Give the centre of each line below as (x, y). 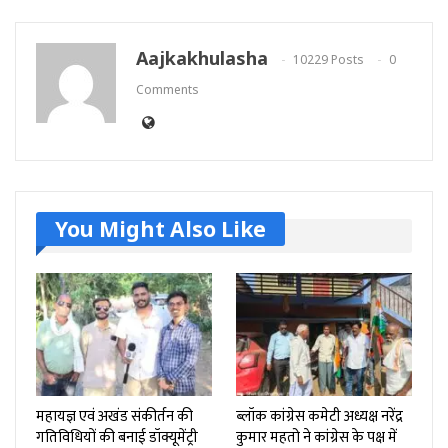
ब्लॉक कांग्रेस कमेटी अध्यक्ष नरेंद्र (319, 417)
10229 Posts (328, 60)
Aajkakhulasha (202, 58)
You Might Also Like (160, 229)
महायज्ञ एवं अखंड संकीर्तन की (114, 417)
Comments (167, 90)
